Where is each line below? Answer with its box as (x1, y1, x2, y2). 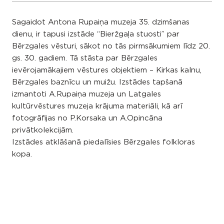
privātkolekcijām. (12, 126, 73, 134)
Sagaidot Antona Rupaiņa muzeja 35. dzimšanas (12, 18, 189, 26)
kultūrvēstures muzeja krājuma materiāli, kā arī (12, 102, 182, 110)
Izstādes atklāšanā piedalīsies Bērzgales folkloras (12, 138, 195, 146)
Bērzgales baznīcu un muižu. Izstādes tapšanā (12, 78, 182, 86)
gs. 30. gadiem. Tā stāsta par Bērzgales (12, 54, 157, 62)
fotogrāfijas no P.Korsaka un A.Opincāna (12, 114, 162, 122)
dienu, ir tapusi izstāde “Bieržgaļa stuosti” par (12, 30, 179, 38)
